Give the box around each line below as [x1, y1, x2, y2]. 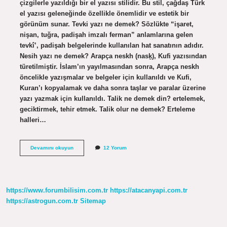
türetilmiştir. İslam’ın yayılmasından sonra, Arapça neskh [19, 62, 199, 70]
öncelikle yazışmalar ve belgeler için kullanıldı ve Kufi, [19, 73, 192, 81]
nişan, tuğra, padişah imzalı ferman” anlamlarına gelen [19, 30, 193, 39]
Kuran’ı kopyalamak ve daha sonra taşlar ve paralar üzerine [19, 84, 206, 92]
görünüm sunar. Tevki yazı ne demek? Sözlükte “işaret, [19, 20, 194, 28]
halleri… [19, 116, 46, 124]
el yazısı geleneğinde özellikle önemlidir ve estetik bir [19, 9, 189, 17]
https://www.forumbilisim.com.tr [6, 186, 108, 195]
